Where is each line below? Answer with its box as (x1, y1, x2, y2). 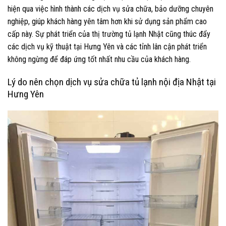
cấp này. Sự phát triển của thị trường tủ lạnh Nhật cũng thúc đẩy (8, 29, 210, 39)
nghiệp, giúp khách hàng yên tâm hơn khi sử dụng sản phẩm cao (8, 17, 207, 27)
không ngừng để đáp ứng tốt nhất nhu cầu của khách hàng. (8, 54, 191, 65)
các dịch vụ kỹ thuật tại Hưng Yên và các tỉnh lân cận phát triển (8, 42, 207, 52)
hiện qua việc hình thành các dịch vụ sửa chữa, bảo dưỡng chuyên (8, 4, 213, 14)
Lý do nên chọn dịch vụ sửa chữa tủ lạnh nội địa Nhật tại (8, 76, 216, 88)
